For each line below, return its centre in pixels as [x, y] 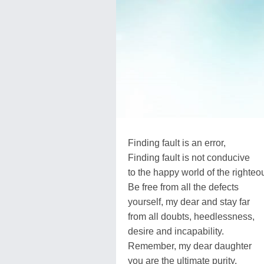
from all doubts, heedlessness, [191, 216]
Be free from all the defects [183, 187]
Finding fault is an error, [177, 143]
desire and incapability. [176, 231]
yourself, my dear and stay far [189, 202]
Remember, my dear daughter [190, 246]
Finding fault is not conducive [189, 157]
